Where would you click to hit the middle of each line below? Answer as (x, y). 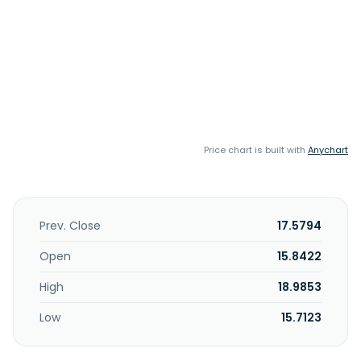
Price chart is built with (256, 150)
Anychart (328, 150)
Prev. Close (70, 226)
